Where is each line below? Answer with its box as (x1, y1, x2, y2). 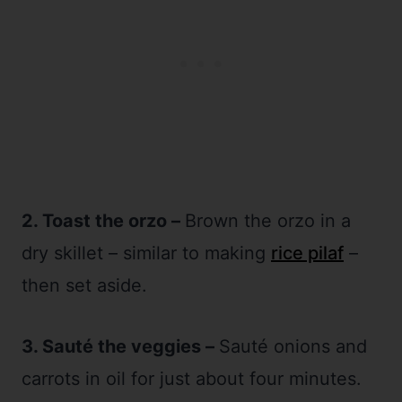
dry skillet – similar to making (22, 241, 271, 264)
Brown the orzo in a (185, 209, 351, 232)
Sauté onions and (219, 335, 367, 357)
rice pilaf (271, 241, 344, 264)
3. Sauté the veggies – (22, 335, 219, 357)
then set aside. (22, 274, 147, 296)
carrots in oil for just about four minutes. (22, 367, 362, 389)
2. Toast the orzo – (22, 209, 185, 232)
